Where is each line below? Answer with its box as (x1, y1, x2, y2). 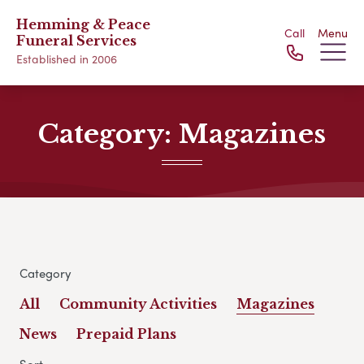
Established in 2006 (16, 50, 117, 67)
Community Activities (59, 296, 217, 313)
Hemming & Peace (16, 16, 150, 32)
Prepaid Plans (76, 326, 176, 343)
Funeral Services (16, 32, 136, 49)
